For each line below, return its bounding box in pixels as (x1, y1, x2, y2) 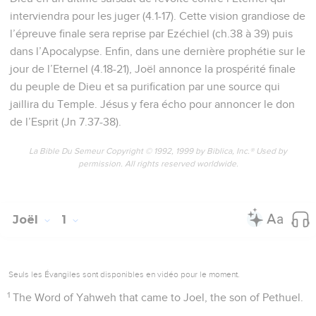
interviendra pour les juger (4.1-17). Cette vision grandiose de (10, 10, 305, 22)
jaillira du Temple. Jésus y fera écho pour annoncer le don (10, 98, 295, 110)
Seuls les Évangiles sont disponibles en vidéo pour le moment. (8, 269, 240, 279)
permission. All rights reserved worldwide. (78, 159, 238, 169)
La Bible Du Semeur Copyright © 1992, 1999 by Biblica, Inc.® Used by (29, 147, 287, 156)
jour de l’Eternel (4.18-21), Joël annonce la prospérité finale (10, 63, 296, 75)
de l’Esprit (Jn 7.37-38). (10, 116, 121, 128)
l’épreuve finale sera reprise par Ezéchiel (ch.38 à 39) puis (10, 28, 293, 39)
